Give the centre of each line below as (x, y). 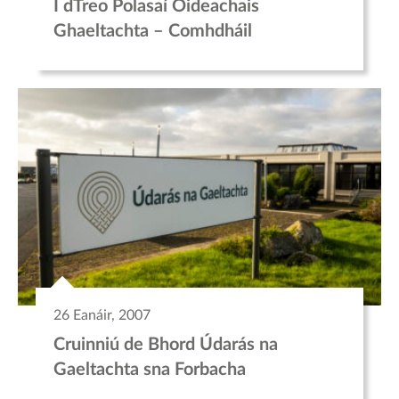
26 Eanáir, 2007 (102, 316)
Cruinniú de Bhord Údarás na (166, 345)
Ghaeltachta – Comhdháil (153, 31)
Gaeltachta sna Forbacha (150, 370)
